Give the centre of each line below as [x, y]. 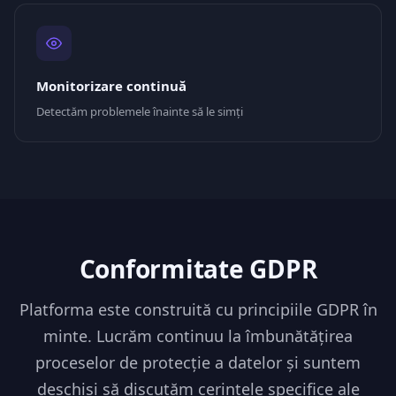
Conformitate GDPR [198, 269]
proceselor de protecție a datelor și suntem [198, 362]
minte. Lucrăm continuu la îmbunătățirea [198, 336]
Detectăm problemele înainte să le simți [140, 111]
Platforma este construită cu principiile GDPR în [198, 309]
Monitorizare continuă [111, 86]
